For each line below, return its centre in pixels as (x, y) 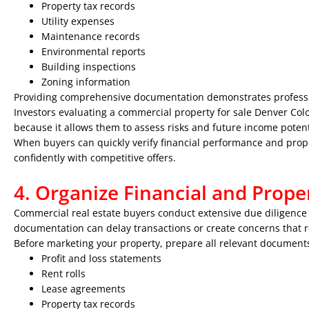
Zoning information (86, 82)
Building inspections (89, 67)
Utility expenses (78, 21)
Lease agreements (83, 289)
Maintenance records (91, 36)
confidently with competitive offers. (95, 158)
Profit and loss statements (101, 258)
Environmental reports (93, 51)
